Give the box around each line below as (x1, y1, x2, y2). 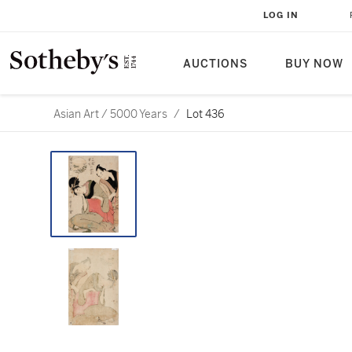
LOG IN (263, 10, 299, 20)
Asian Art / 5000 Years (53, 107, 167, 121)
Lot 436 (186, 107, 225, 121)
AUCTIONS (183, 57, 247, 71)
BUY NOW (285, 57, 343, 71)
